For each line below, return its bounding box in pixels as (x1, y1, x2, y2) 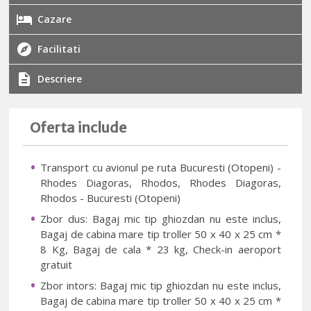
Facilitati (37, 42, 81, 56)
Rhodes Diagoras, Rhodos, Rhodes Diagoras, (40, 176, 281, 190)
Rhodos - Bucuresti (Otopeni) (40, 191, 181, 205)
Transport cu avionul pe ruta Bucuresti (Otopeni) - (40, 160, 281, 175)
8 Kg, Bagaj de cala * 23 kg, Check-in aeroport (40, 242, 281, 257)
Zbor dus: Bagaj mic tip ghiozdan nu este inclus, (40, 212, 281, 226)
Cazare (37, 12, 72, 26)
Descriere (37, 72, 83, 86)
